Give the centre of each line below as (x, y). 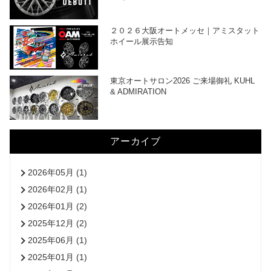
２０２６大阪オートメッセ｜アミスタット (185, 31)
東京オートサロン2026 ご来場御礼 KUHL (183, 80)
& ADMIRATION (139, 91)
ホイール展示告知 (142, 41)
